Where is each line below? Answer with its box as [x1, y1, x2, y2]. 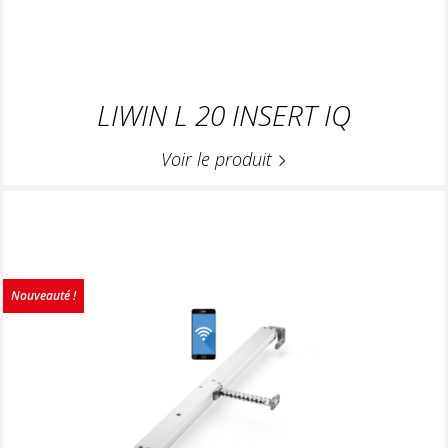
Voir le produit [161, 147, 277, 172]
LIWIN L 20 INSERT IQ [97, 96, 351, 135]
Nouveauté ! [11, 286, 76, 304]
